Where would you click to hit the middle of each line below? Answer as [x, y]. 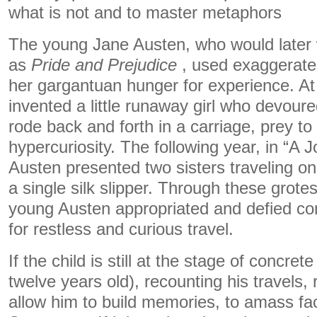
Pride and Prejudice [104, 65]
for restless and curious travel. [121, 229]
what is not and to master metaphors [145, 12]
